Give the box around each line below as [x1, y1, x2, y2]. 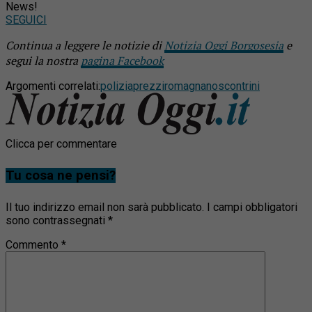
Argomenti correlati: [6, 79, 100, 93]
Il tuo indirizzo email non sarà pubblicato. [6, 201, 204, 214]
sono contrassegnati [6, 214, 108, 228]
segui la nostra [6, 53, 81, 69]
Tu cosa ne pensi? [6, 168, 116, 184]
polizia [100, 79, 133, 93]
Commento [6, 238, 61, 252]
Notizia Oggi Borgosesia [164, 38, 283, 54]
